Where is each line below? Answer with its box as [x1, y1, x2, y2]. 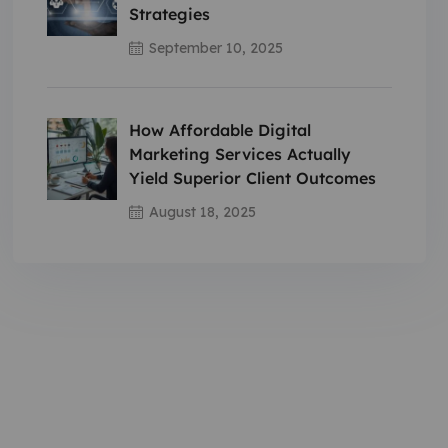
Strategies [128, 4, 210, 24]
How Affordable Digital [128, 120, 311, 140]
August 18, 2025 [148, 203, 256, 221]
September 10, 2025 [148, 39, 283, 57]
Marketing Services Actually [128, 144, 351, 164]
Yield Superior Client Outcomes [128, 168, 376, 188]
